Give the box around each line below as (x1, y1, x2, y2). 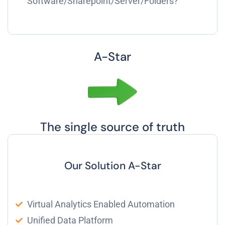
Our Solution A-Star (64, 158, 161, 173)
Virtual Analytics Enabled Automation (27, 198, 175, 209)
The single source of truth (40, 119, 185, 135)
